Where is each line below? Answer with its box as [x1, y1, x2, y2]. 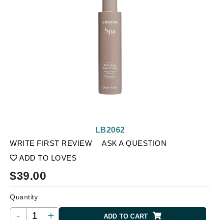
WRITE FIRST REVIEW [10, 139, 92, 147]
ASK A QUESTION [102, 139, 166, 147]
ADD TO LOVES [17, 154, 77, 162]
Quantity [10, 193, 38, 201]
